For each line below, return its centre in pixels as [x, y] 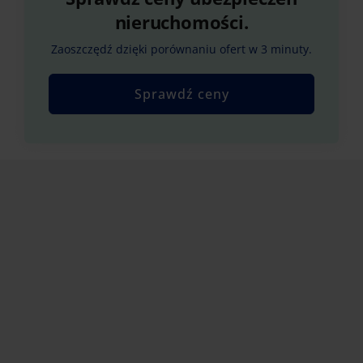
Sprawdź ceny [181, 94]
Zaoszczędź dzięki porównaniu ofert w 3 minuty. [181, 49]
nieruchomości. [181, 22]
